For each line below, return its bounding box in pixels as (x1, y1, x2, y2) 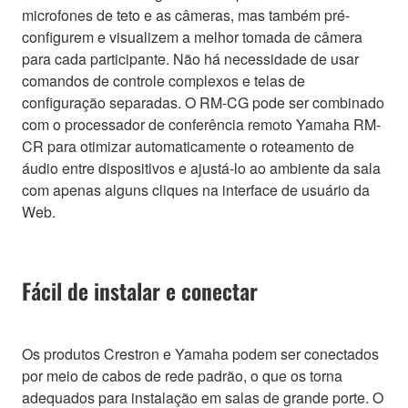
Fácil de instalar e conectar (22, 273, 258, 307)
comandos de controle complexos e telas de (22, 69, 305, 91)
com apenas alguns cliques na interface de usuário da (22, 178, 370, 200)
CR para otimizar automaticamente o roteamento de (22, 135, 354, 157)
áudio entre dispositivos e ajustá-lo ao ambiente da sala (22, 157, 381, 178)
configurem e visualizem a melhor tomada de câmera (22, 25, 362, 47)
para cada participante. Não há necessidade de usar (22, 47, 359, 69)
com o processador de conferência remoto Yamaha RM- (22, 113, 381, 135)
